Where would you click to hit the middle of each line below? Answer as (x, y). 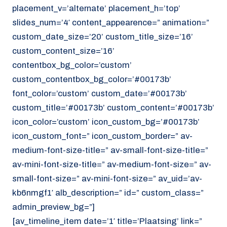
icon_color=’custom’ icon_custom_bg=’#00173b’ (106, 122)
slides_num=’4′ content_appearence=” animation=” (111, 22)
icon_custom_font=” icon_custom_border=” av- (102, 136)
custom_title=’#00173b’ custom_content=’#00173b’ (113, 107)
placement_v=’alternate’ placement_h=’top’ (96, 8)
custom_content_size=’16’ (63, 51)
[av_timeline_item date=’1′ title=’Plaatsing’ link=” (107, 221)
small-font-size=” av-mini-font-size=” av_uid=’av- (107, 178)
